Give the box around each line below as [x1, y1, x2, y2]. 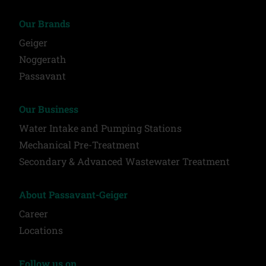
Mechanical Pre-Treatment [19, 138, 140, 151]
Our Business [19, 102, 78, 115]
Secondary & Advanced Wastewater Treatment [19, 154, 230, 167]
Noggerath [19, 52, 66, 65]
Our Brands [19, 17, 70, 30]
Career [19, 207, 48, 220]
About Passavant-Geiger [19, 188, 128, 201]
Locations [19, 223, 63, 236]
